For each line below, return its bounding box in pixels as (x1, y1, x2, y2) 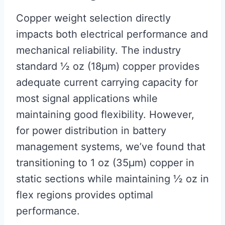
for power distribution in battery (16, 125, 166, 137)
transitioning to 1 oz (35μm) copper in (16, 157, 194, 169)
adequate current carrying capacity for (16, 76, 198, 89)
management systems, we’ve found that (16, 141, 205, 153)
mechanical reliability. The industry (16, 44, 181, 57)
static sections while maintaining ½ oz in (16, 173, 209, 185)
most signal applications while (16, 92, 158, 105)
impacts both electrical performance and (16, 28, 208, 41)
